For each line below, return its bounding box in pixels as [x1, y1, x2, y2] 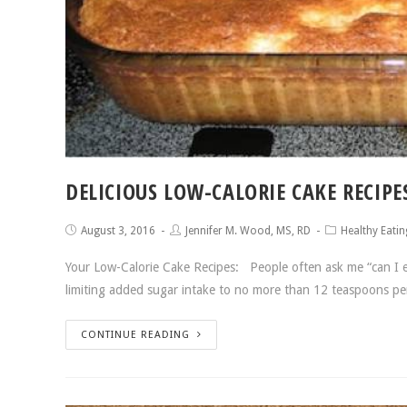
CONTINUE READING [81, 329, 190, 342]
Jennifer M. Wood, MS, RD [185, 224, 311, 238]
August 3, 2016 [81, 224, 155, 238]
